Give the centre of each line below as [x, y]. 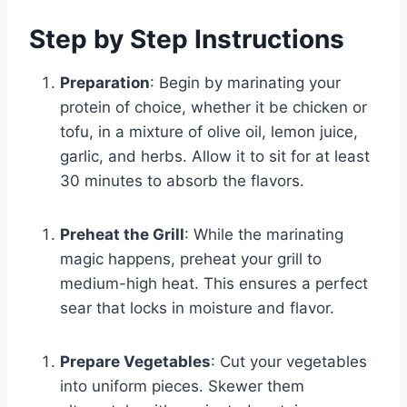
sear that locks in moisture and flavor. [197, 308]
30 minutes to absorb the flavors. [182, 180]
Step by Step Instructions [187, 39]
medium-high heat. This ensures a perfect [214, 283]
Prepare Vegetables [135, 361]
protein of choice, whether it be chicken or [213, 107]
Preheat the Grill [122, 234]
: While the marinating [264, 234]
